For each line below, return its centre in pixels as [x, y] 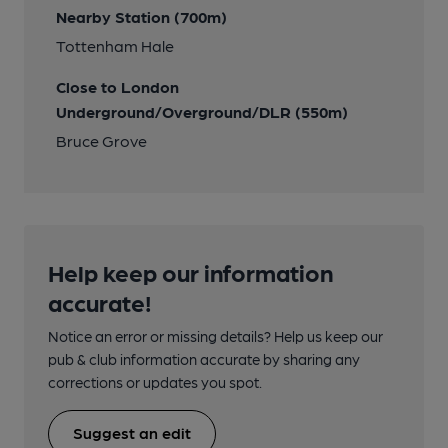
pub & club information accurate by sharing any [204, 359]
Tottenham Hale [115, 45]
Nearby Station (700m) [141, 16]
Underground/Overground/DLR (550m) [202, 111]
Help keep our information [190, 271]
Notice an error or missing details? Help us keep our [215, 336]
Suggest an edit [132, 432]
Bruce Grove [101, 140]
